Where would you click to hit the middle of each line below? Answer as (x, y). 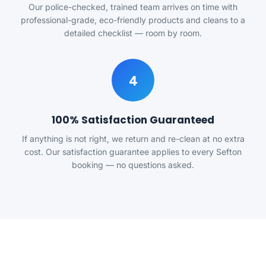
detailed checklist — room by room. (133, 33)
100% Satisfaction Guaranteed (133, 120)
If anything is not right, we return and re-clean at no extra (133, 139)
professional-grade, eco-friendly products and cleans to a (133, 20)
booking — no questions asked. (133, 165)
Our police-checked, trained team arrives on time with (133, 7)
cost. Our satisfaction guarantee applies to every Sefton (133, 152)
